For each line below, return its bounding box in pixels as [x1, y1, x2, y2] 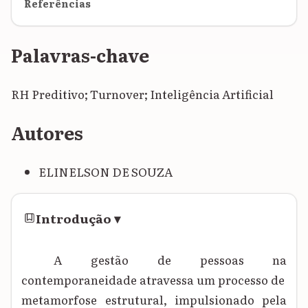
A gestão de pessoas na [54, 250, 287, 268]
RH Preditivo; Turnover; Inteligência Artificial [11, 85, 274, 103]
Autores [11, 120, 83, 146]
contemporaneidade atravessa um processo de [21, 270, 287, 288]
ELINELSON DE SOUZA [38, 163, 173, 181]
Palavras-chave [11, 41, 149, 68]
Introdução [36, 208, 112, 227]
